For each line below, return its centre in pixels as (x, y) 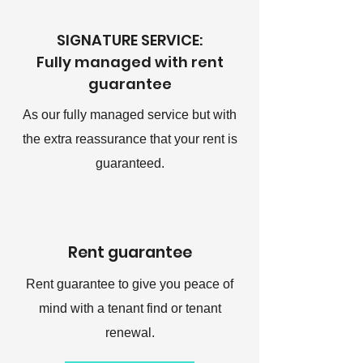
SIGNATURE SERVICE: (130, 40)
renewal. (130, 333)
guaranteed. (130, 163)
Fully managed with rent (130, 62)
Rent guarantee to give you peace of (130, 284)
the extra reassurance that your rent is (130, 139)
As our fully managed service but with (130, 115)
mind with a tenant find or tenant (130, 308)
